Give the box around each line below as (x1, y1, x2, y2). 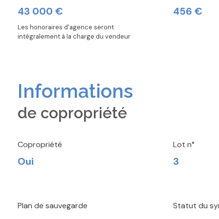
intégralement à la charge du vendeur (18, 32, 131, 41)
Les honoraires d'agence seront (18, 22, 114, 31)
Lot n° (173, 139, 195, 150)
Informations (18, 79, 133, 102)
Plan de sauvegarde (18, 200, 88, 211)
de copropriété (18, 104, 127, 122)
